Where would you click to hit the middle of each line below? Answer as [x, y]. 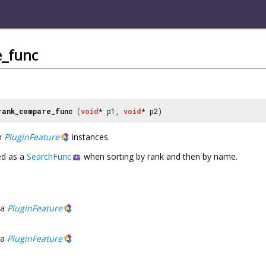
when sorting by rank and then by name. [159, 156]
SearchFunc [49, 156]
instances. [90, 137]
